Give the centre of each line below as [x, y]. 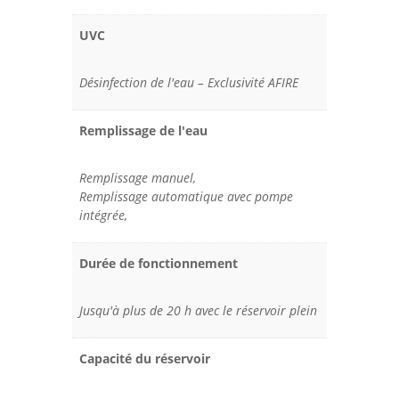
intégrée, [103, 216]
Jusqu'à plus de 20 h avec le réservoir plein [198, 311]
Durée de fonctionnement [158, 264]
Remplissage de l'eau [143, 131]
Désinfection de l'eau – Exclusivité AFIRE [188, 83]
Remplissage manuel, [137, 178]
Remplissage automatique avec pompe [186, 197]
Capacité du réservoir [144, 359]
